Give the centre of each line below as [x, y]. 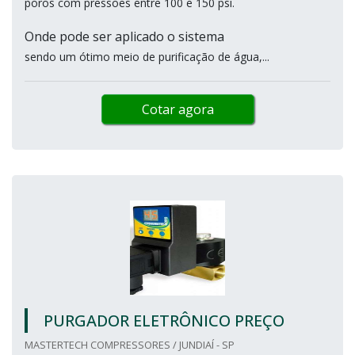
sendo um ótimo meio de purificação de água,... [147, 56]
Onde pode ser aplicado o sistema [126, 36]
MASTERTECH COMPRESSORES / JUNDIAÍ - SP [130, 344]
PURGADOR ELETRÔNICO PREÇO [164, 320]
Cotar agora [177, 109]
